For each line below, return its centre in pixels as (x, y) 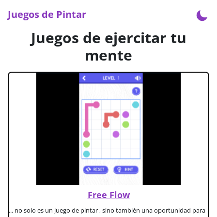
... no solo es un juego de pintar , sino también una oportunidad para (107, 210)
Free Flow (108, 194)
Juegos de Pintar (47, 14)
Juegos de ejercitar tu (108, 38)
